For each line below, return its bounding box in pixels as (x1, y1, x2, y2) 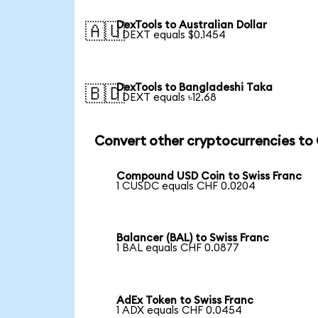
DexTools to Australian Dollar (116, 20, 268, 31)
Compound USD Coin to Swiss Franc (116, 170, 302, 182)
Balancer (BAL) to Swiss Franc (116, 233, 270, 244)
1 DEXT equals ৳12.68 (116, 92, 217, 104)
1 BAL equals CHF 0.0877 (116, 243, 240, 254)
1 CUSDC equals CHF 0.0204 (116, 180, 256, 192)
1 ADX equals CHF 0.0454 (116, 305, 243, 317)
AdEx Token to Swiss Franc (116, 295, 254, 307)
